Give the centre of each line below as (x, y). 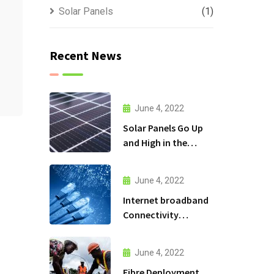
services (140, 229)
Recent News (85, 55)
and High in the (155, 142)
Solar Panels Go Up (163, 128)
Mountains (146, 157)
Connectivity (150, 214)
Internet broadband (165, 200)
